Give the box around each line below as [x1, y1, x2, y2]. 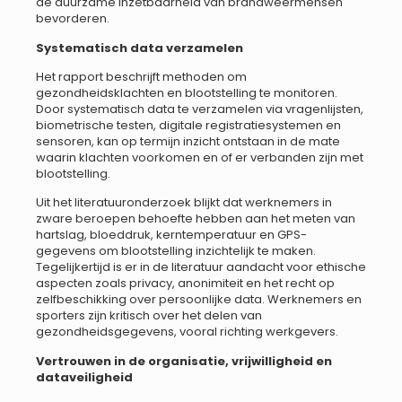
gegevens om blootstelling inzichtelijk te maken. [36, 242, 316, 260]
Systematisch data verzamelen [36, 39, 243, 57]
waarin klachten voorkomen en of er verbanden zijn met [36, 148, 363, 166]
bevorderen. [36, 10, 109, 28]
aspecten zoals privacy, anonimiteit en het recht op [36, 275, 335, 293]
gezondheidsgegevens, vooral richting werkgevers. [36, 323, 338, 341]
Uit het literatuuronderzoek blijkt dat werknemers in [36, 194, 332, 212]
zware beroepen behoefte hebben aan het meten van [36, 210, 355, 228]
